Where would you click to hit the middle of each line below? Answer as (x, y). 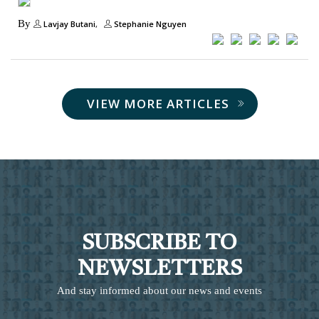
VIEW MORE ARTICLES (158, 104)
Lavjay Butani (68, 24)
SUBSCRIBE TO (159, 244)
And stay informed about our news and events (159, 291)
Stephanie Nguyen (149, 24)
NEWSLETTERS (159, 269)
